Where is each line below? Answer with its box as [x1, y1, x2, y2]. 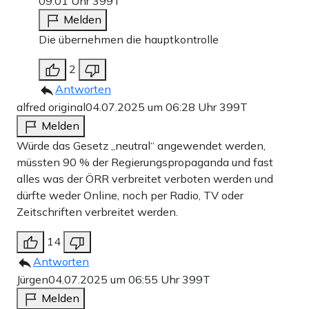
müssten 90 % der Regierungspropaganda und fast [17, 155, 273, 170]
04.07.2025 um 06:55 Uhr [48, 272, 182, 287]
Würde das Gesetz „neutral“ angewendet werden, [17, 139, 266, 153]
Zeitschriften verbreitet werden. [17, 205, 178, 219]
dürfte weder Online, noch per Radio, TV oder [17, 188, 243, 203]
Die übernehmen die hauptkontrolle [39, 32, 219, 47]
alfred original [17, 100, 86, 114]
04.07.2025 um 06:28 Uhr [86, 100, 219, 114]
